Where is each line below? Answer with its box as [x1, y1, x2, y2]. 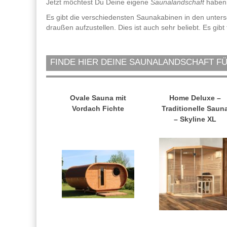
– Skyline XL [173, 115, 216, 124]
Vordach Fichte [72, 104, 125, 113]
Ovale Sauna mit [70, 94, 127, 102]
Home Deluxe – [169, 94, 221, 102]
